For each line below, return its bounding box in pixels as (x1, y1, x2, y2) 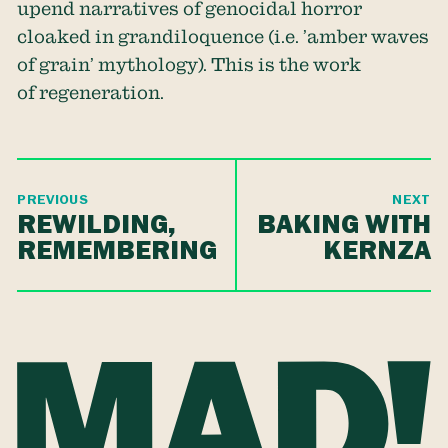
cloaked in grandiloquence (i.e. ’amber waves (17, 26, 430, 47)
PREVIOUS (17, 191, 89, 209)
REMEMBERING (17, 232, 218, 268)
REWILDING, (17, 206, 177, 242)
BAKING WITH (256, 206, 431, 242)
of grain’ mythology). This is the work (17, 54, 362, 75)
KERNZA (322, 232, 431, 268)
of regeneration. (17, 82, 165, 103)
